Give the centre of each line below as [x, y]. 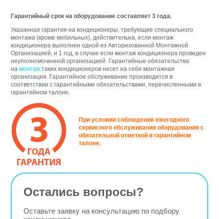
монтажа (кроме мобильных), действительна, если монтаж [92, 38]
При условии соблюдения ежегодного [134, 120]
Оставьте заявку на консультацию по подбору [102, 211]
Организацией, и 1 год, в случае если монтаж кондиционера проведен [109, 54]
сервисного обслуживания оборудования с [142, 128]
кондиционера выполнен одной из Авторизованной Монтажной [100, 46]
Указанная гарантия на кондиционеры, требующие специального [102, 30]
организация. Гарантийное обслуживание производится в [92, 77]
